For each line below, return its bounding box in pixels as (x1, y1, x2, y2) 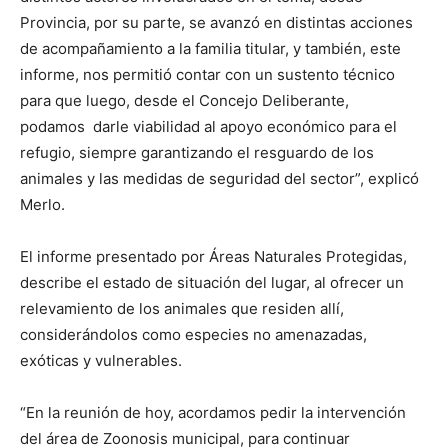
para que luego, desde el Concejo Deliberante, (20, 91, 349, 110)
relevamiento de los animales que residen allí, (20, 299, 344, 318)
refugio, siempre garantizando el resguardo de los (20, 143, 374, 162)
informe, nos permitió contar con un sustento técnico (20, 65, 395, 84)
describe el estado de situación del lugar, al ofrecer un (20, 273, 404, 292)
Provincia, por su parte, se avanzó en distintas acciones (20, 13, 413, 32)
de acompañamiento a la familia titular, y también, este (20, 39, 401, 58)
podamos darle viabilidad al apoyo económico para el (20, 117, 397, 136)
